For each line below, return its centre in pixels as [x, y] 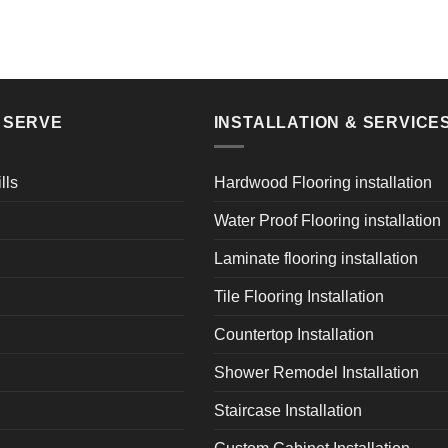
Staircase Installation [287, 411]
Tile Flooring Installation [298, 297]
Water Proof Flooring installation [327, 221]
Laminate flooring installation [315, 259]
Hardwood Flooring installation [322, 183]
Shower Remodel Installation [316, 373]
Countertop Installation [293, 335]
